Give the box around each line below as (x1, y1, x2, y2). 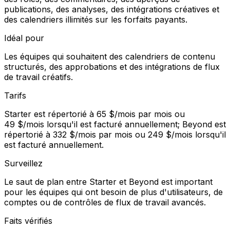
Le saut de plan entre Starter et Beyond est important (4, 176, 213, 187)
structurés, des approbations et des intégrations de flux (4, 61, 220, 72)
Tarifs (4, 90, 26, 101)
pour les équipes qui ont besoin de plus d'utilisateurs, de (4, 186, 223, 197)
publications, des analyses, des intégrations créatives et (4, 4, 219, 14)
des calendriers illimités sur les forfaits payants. (4, 14, 187, 25)
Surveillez (4, 158, 43, 168)
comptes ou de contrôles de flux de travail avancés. (4, 197, 206, 207)
